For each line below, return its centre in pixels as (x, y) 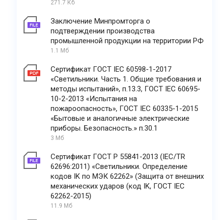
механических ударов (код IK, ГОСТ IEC (118, 186)
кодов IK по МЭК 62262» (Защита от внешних (127, 176)
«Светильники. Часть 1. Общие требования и (126, 79)
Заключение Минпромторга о (100, 21)
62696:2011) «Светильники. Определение (119, 166)
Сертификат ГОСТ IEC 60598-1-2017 (111, 69)
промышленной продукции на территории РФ (127, 41)
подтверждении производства (103, 31)
